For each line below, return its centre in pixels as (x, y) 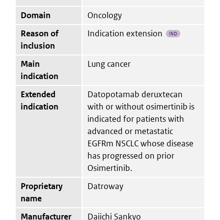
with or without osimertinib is (141, 106)
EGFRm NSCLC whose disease (140, 143)
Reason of (40, 33)
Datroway (105, 186)
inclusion (38, 45)
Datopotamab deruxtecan (135, 94)
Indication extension (125, 33)
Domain (36, 15)
